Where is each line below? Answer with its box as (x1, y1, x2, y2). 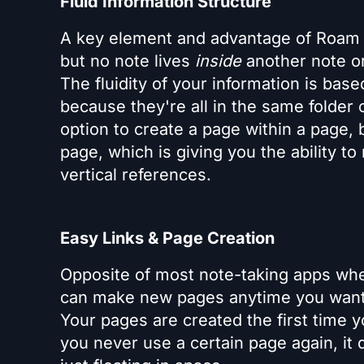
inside (195, 51, 241, 71)
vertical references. (60, 165, 211, 184)
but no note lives (60, 51, 195, 71)
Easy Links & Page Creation (60, 228, 275, 248)
